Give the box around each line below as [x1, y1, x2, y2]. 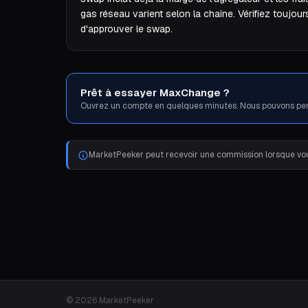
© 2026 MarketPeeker [66, 294, 154, 306]
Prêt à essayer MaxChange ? [80, 86, 230, 99]
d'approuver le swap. [80, 23, 173, 35]
